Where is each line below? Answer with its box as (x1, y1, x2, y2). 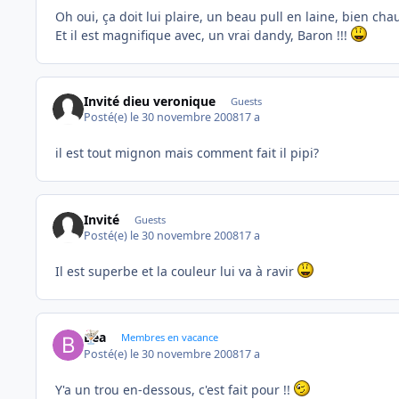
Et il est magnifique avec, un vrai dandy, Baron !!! (55, 26, 351, 44)
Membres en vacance (120, 330, 218, 345)
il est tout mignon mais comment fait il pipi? (55, 144, 319, 162)
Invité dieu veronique (84, 92, 216, 110)
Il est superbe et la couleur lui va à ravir (55, 262, 297, 280)
